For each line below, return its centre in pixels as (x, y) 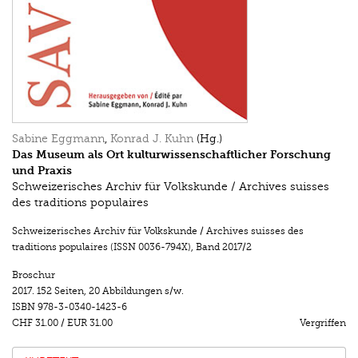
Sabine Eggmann (58, 138)
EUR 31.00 (91, 322)
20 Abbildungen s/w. (136, 290)
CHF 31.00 (35, 322)
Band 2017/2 (224, 247)
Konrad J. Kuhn (152, 138)
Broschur (34, 274)
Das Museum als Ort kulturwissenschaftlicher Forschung (171, 154)
